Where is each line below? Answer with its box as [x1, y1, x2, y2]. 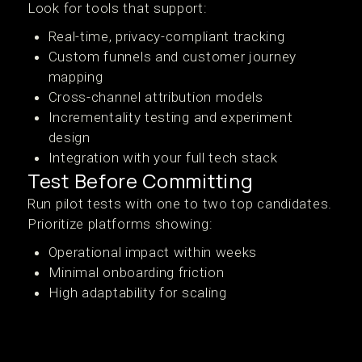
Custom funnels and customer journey [48, 48, 297, 65]
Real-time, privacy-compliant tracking [48, 28, 285, 44]
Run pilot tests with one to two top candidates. [27, 196, 332, 212]
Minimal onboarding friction [48, 264, 225, 280]
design [48, 129, 90, 145]
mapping [48, 69, 103, 85]
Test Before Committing [27, 167, 254, 194]
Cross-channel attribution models [48, 89, 263, 105]
